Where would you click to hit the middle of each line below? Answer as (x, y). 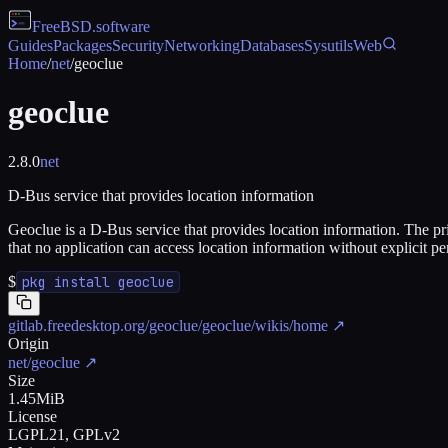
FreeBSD (62, 26)
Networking (202, 45)
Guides (30, 45)
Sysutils (328, 45)
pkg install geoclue (98, 281)
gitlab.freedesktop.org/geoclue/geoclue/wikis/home (168, 325)
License (32, 416)
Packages (82, 45)
